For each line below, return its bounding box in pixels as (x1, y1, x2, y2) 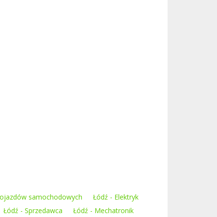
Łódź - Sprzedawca (3, 206, 62, 215)
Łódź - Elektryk (93, 192, 139, 201)
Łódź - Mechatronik (73, 206, 134, 215)
